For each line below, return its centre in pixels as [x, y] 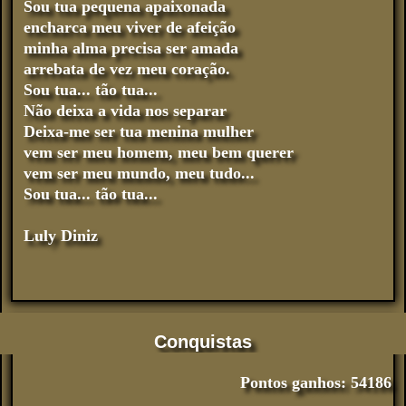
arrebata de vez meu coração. [127, 68]
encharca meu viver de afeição [130, 27]
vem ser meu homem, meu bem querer [159, 152]
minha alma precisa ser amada [131, 48]
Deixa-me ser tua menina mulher [139, 131]
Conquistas [203, 341]
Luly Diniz [61, 235]
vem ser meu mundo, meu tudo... [139, 173]
